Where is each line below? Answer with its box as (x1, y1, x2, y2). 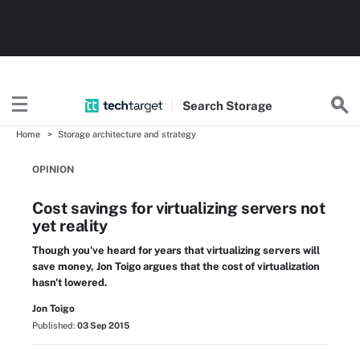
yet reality (32, 216, 108, 235)
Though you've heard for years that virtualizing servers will (32, 244, 320, 256)
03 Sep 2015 (77, 321, 129, 330)
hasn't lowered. (32, 276, 108, 288)
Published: (32, 321, 77, 330)
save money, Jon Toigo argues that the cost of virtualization (32, 260, 320, 272)
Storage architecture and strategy (58, 129, 196, 139)
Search (182, 98, 226, 112)
